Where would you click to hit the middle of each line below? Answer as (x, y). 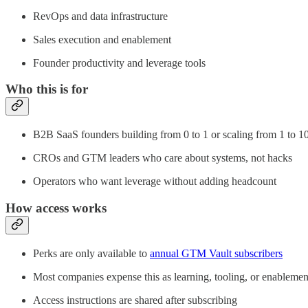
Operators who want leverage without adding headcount (155, 181)
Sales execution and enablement (102, 39)
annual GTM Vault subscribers (216, 253)
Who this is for (47, 89)
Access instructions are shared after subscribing (135, 300)
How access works (56, 208)
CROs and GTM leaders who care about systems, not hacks (163, 158)
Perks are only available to (91, 253)
